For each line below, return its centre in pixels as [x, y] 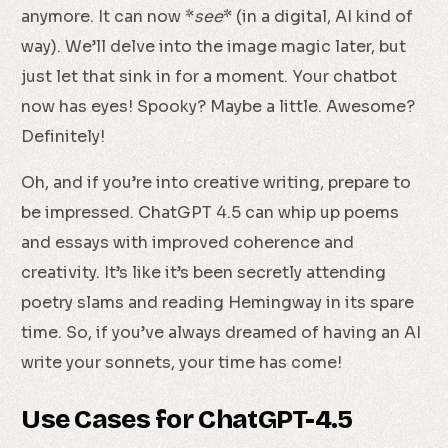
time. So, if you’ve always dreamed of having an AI [221, 332]
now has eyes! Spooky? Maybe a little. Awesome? [218, 106]
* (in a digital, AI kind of [318, 16]
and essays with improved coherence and [188, 242]
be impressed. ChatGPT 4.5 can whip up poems [210, 212]
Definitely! [63, 136]
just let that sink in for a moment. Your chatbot [209, 76]
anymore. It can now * [108, 16]
